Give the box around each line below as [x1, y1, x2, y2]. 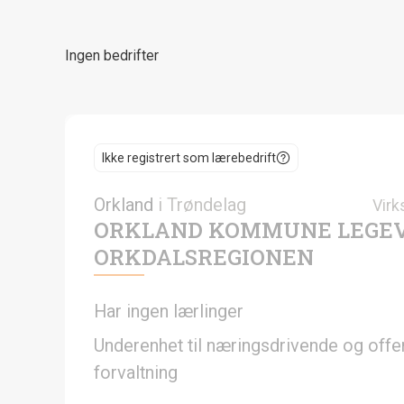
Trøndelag [167, 193, 246, 216]
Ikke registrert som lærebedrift [102, 150, 276, 165]
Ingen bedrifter [65, 47, 159, 65]
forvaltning [94, 361, 178, 383]
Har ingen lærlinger [94, 299, 243, 322]
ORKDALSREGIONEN [94, 242, 314, 271]
